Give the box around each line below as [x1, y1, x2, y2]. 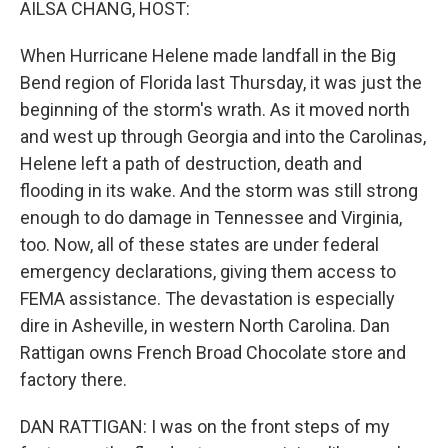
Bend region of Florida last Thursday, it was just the [20, 72, 422, 93]
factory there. [20, 369, 127, 390]
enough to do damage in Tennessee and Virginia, [20, 207, 402, 228]
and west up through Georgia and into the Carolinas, [20, 126, 426, 147]
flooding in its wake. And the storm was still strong [20, 180, 418, 201]
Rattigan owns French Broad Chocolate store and [20, 342, 406, 363]
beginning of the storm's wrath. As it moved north [20, 99, 410, 120]
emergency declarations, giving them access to [20, 261, 396, 282]
